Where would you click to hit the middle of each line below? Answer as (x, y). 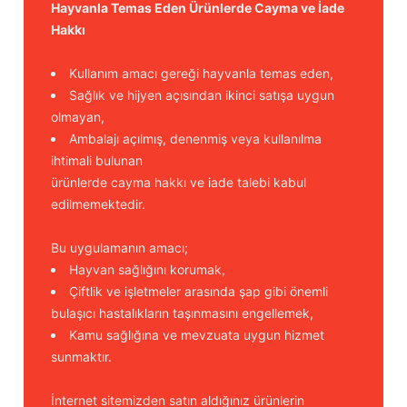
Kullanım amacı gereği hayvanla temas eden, (201, 73)
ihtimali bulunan (97, 160)
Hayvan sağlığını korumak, (147, 269)
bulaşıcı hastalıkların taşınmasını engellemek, (182, 313)
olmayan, (78, 117)
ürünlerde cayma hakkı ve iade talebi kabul (179, 182)
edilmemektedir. (98, 204)
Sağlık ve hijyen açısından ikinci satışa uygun (202, 95)
